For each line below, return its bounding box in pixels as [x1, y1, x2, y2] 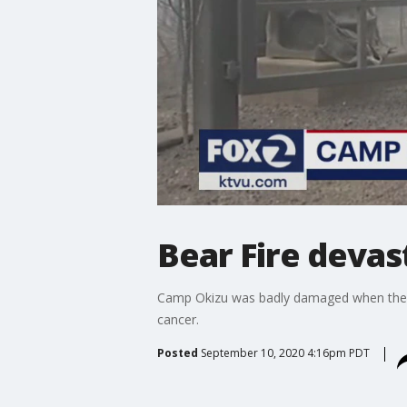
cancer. [156, 310, 199, 328]
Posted [156, 344, 198, 361]
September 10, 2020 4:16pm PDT [200, 344, 370, 361]
